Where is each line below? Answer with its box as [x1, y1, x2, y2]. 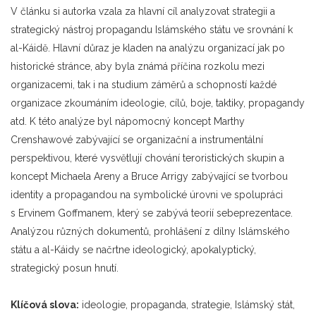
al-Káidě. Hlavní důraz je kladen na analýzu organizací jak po [11, 42, 285, 54]
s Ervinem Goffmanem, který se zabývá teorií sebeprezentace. [11, 207, 293, 219]
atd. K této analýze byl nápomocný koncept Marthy [11, 115, 245, 127]
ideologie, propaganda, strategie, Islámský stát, [79, 298, 295, 310]
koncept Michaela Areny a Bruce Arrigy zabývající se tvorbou [11, 170, 288, 182]
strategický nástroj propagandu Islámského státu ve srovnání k [11, 23, 293, 35]
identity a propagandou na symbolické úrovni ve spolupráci [11, 188, 283, 200]
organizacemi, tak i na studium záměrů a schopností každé [11, 78, 276, 90]
